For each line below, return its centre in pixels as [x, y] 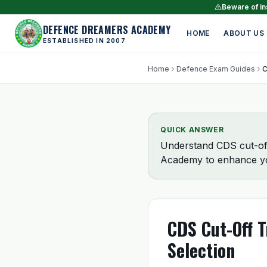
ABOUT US [244, 33]
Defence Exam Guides [216, 69]
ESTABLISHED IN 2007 [84, 41]
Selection [201, 250]
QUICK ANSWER [192, 130]
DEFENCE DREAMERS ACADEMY [107, 30]
